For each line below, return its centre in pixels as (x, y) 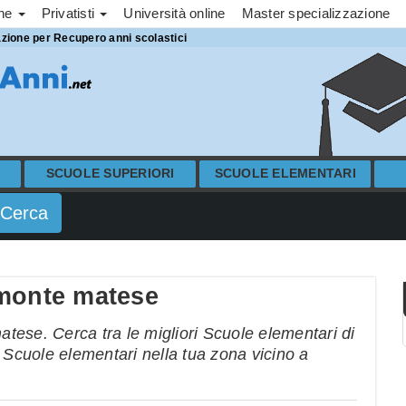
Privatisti (70, 13)
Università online (174, 13)
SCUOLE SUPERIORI (110, 174)
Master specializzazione (316, 13)
